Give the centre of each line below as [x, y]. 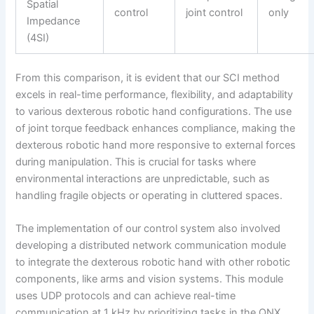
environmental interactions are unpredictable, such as [143, 178]
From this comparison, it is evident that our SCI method [148, 77]
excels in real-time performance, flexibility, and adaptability [155, 94]
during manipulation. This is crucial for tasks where [136, 162]
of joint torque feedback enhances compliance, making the [156, 128]
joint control [214, 12]
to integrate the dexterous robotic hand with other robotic [153, 262]
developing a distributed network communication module [151, 245]
